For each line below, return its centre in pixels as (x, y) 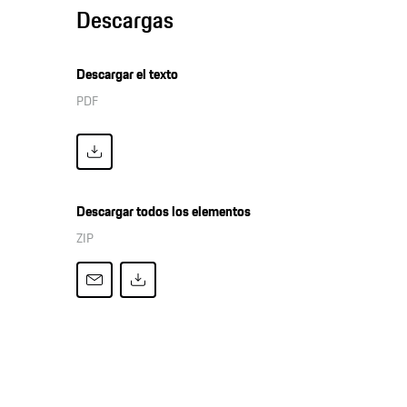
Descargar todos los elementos (164, 212)
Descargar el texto (128, 74)
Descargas (125, 20)
